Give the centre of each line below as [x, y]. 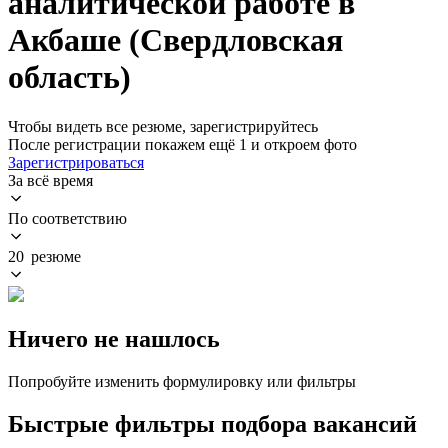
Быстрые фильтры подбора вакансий [212, 423]
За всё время [50, 180]
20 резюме [44, 256]
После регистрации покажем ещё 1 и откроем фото [182, 144]
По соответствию [67, 218]
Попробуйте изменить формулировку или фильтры [182, 381]
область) [69, 77]
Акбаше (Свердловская [175, 40]
